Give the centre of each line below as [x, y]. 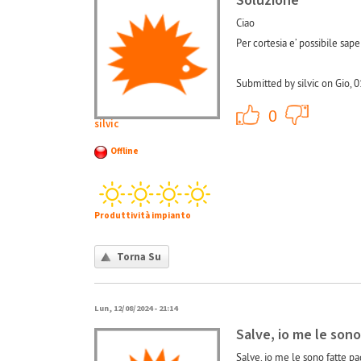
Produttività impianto [143, 216]
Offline [124, 151]
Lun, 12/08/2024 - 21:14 [136, 309]
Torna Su [139, 257]
